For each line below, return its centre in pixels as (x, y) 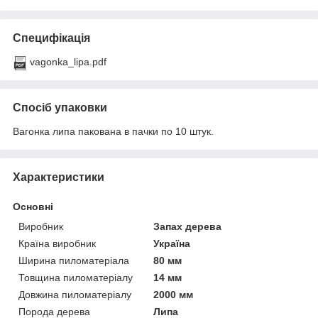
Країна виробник (57, 244)
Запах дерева (188, 227)
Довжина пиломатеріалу (75, 295)
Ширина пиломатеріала (74, 261)
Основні (33, 207)
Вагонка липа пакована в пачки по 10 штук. (113, 132)
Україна (172, 244)
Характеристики (59, 177)
